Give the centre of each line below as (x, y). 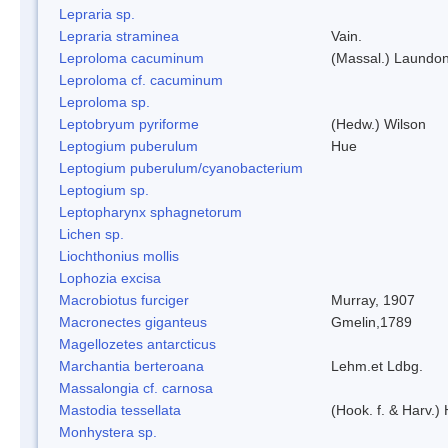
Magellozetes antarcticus (137, 343)
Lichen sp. (91, 233)
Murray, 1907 (373, 299)
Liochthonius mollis (119, 255)
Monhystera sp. (108, 431)
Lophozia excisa (110, 277)
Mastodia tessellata (120, 409)
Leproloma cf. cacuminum (141, 79)
